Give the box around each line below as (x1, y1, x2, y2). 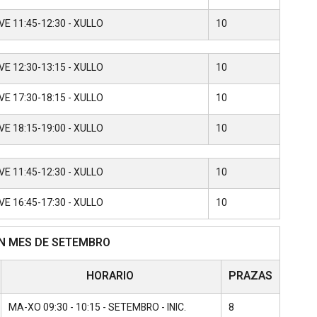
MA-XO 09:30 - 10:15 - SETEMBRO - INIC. (8, 300, 186, 315)
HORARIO (86, 267, 137, 284)
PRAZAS (229, 267, 272, 284)
